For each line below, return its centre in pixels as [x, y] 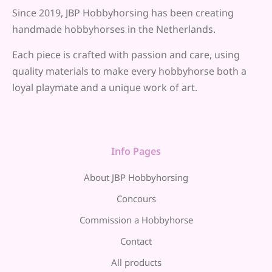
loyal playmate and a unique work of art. [105, 87]
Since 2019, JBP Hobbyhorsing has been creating [123, 13]
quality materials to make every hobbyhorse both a [129, 71]
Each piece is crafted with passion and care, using [126, 55]
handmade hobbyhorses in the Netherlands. [114, 29]
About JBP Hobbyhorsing [136, 177]
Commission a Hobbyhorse [136, 220]
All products [136, 262]
